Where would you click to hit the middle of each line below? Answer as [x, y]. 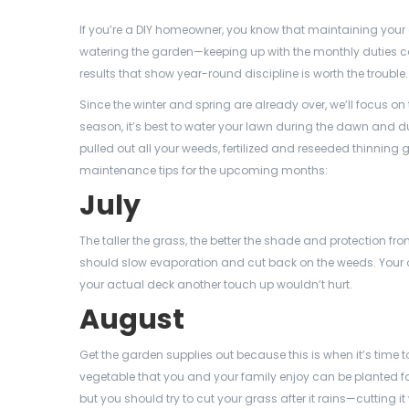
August [132, 320]
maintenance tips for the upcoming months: [204, 170]
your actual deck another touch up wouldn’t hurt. [216, 284]
